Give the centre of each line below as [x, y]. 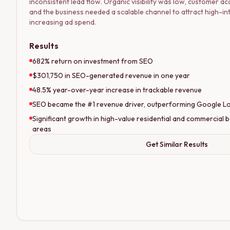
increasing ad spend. [63, 22]
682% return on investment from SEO [93, 61]
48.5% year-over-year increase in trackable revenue [117, 90]
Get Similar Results [177, 144]
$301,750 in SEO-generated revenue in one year [111, 75]
